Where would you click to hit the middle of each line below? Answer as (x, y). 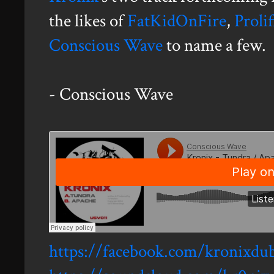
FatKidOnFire (177, 21)
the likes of (88, 21)
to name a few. (214, 46)
